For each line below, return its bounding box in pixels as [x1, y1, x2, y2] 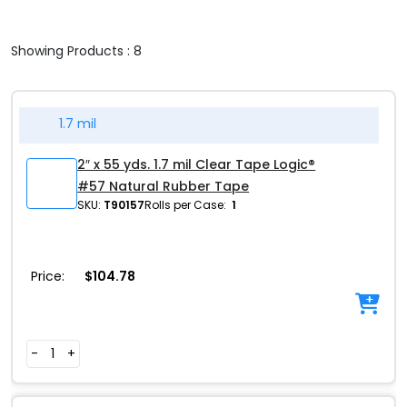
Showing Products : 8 [11, 42, 142, 60]
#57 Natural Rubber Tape [77, 177, 250, 195]
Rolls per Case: [144, 197, 227, 213]
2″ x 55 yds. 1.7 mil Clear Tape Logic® [77, 155, 316, 174]
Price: [31, 267, 65, 286]
